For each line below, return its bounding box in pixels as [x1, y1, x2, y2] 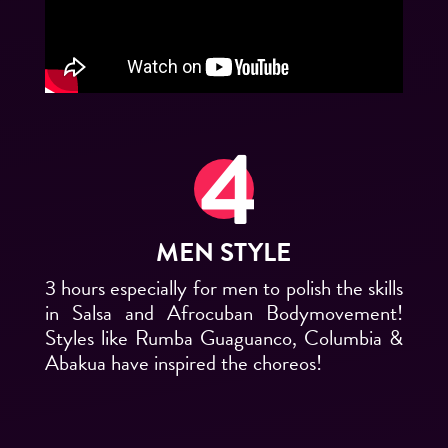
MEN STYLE [156, 233, 292, 273]
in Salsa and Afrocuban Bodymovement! [44, 297, 404, 330]
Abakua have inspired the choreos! [44, 347, 322, 380]
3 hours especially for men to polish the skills [44, 272, 404, 305]
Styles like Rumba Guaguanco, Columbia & [44, 322, 404, 355]
